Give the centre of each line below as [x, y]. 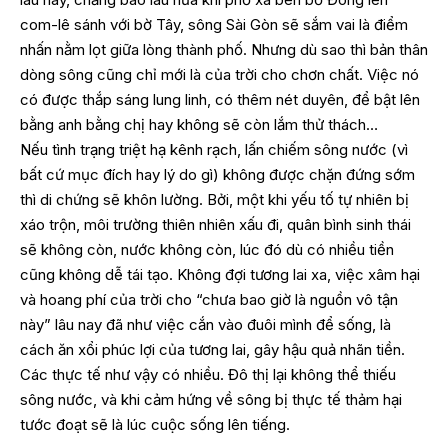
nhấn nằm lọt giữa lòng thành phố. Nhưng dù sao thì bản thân [224, 49]
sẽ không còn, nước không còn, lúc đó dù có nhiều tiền [207, 249]
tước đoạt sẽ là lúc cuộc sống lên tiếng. [155, 424]
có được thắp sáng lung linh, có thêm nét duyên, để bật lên [220, 99]
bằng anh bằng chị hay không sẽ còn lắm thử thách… [199, 124]
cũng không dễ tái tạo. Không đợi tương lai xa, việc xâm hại [220, 274]
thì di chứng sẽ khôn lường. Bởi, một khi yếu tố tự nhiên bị [214, 199]
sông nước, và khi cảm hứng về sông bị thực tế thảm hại [211, 399]
